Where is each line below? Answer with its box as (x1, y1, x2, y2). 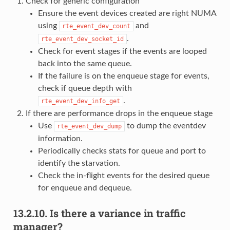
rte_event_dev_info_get (41, 97, 120, 105)
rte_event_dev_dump (56, 122, 122, 130)
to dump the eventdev (124, 121, 206, 130)
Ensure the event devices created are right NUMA (37, 9, 216, 17)
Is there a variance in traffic (49, 206, 186, 220)
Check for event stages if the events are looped (37, 47, 207, 55)
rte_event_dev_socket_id (41, 35, 124, 43)
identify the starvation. (37, 159, 120, 167)
